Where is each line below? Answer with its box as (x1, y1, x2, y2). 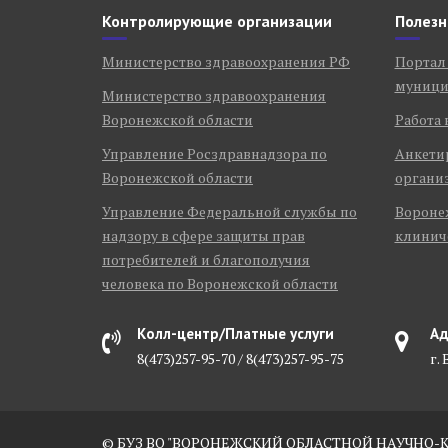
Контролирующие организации (102, 10, 332, 31)
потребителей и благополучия (102, 249, 310, 269)
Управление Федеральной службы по (102, 201, 357, 221)
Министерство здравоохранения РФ (102, 51, 350, 71)
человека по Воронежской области (102, 273, 338, 293)
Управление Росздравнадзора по (102, 143, 327, 163)
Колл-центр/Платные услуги (137, 323, 334, 343)
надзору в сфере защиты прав (102, 225, 305, 245)
